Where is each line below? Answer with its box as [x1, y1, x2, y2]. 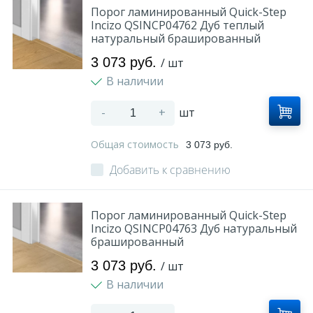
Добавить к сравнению [110, 162, 231, 177]
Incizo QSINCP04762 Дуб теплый [91, 17, 264, 33]
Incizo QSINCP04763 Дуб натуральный [91, 221, 297, 236]
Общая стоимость [91, 138, 182, 151]
